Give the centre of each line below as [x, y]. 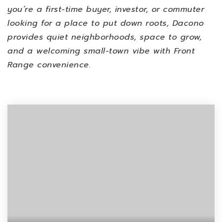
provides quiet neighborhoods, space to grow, [105, 37]
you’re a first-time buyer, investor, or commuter [106, 9]
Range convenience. [49, 65]
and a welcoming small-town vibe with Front [101, 51]
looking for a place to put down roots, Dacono [106, 23]
